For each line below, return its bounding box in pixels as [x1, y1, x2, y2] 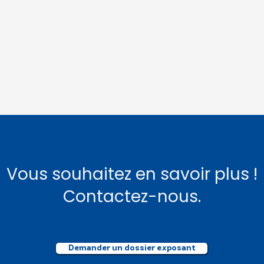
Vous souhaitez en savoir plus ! [6, 163, 258, 186]
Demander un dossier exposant [68, 244, 196, 253]
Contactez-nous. [63, 185, 201, 208]
